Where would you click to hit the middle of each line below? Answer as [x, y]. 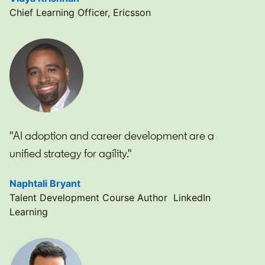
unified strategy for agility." [71, 153]
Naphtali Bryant [45, 183]
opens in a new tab [124, 183]
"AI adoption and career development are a [112, 135]
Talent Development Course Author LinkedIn [110, 197]
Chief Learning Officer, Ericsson [80, 12]
